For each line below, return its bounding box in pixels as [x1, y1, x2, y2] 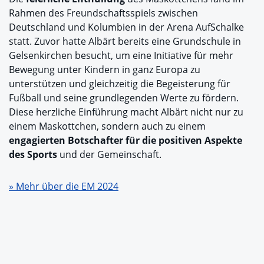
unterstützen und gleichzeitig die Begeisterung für [9, 77, 230, 90]
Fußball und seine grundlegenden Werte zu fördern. [9, 91, 239, 104]
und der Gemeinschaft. [57, 147, 161, 161]
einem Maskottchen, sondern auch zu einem [9, 119, 206, 133]
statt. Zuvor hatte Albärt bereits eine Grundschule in [9, 34, 241, 48]
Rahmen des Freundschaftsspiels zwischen [9, 6, 198, 19]
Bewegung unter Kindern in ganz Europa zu [9, 62, 200, 76]
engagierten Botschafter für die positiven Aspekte [9, 133, 242, 147]
